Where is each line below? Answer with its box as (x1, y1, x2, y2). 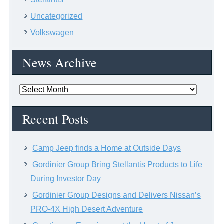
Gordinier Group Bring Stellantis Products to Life (32, 160, 203, 169)
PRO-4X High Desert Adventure (30, 204, 143, 213)
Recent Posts (22, 110, 89, 127)
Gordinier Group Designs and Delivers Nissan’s (32, 190, 201, 199)
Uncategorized (30, 11, 83, 20)
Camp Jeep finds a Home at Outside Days (32, 143, 181, 152)
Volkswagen (30, 28, 74, 37)
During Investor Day (30, 174, 103, 183)
